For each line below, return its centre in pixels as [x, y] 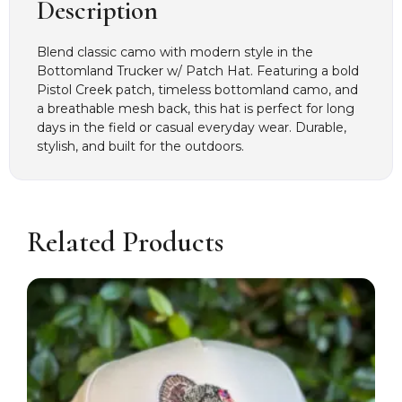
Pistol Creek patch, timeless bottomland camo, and [197, 90]
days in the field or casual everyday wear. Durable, [192, 128]
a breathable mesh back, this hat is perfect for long [196, 109]
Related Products [125, 241]
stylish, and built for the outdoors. [140, 147]
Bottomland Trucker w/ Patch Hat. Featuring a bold [198, 71]
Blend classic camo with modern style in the [175, 52]
